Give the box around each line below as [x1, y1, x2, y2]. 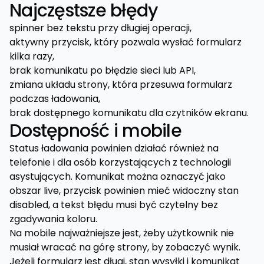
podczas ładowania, [9, 92, 100, 106]
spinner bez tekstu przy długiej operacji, [9, 21, 192, 35]
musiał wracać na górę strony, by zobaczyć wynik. [9, 240, 240, 255]
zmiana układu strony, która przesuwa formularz [9, 78, 232, 92]
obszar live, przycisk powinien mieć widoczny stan [9, 184, 239, 198]
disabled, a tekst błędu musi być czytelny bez [9, 198, 218, 212]
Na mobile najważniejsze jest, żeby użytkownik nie [9, 226, 234, 240]
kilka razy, [9, 49, 54, 64]
